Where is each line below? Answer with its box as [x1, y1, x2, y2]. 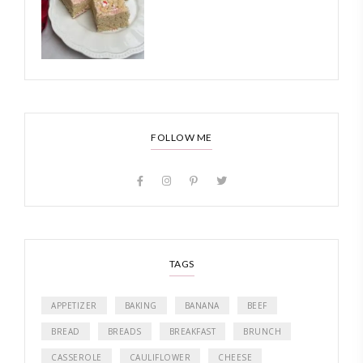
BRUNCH [243, 325, 281, 337]
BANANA [184, 299, 220, 311]
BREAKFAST [169, 325, 216, 337]
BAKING [124, 299, 157, 311]
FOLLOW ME [151, 130, 212, 143]
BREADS [107, 325, 142, 337]
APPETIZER [51, 299, 97, 311]
